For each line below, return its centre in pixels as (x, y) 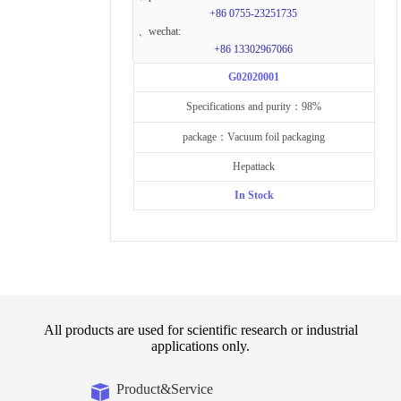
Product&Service (164, 388)
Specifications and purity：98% (254, 107)
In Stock (254, 196)
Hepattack (254, 167)
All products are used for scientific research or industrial (200, 329)
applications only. (200, 346)
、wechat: (160, 31)
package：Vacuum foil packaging (254, 137)
